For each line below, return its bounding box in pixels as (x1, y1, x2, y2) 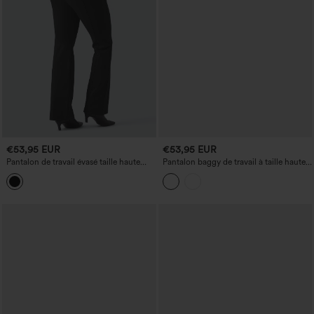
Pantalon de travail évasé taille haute (6, 157, 140, 168)
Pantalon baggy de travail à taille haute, (162, 157, 308, 168)
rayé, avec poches (162, 167, 228, 177)
